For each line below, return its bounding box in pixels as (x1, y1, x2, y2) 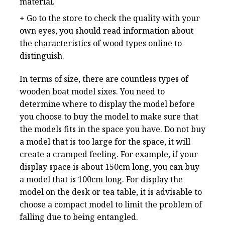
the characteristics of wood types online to (20, 38, 182, 49)
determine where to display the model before (20, 98, 195, 110)
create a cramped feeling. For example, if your (20, 149, 198, 160)
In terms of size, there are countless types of (20, 73, 188, 85)
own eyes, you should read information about (20, 25, 193, 37)
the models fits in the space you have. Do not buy (20, 124, 205, 135)
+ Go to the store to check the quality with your (20, 13, 200, 24)
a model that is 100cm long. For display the (20, 174, 183, 185)
